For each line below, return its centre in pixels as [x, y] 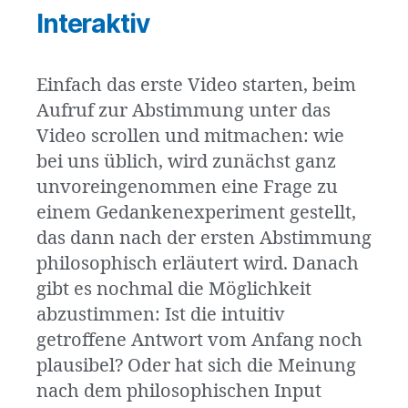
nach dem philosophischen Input [179, 392]
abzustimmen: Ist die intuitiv [161, 315]
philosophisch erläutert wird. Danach [198, 264]
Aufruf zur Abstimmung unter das [184, 111]
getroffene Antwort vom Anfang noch [199, 341]
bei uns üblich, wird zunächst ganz [186, 162]
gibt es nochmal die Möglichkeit [174, 290]
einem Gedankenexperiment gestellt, [196, 213]
